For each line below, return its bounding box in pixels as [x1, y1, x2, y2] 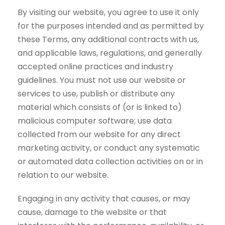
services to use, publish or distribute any [18, 88, 175, 99]
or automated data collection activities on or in [18, 156, 203, 167]
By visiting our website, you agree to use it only [18, 7, 199, 18]
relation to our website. [18, 169, 108, 181]
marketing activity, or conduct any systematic [18, 142, 200, 154]
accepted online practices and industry [18, 61, 173, 72]
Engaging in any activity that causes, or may [18, 193, 190, 204]
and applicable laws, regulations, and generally [18, 47, 202, 59]
